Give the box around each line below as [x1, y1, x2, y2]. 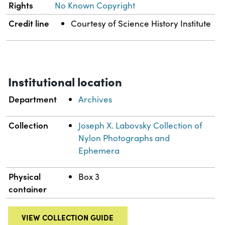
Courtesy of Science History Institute [71, 18, 211, 30]
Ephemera [78, 145, 120, 157]
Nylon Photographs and [78, 132, 170, 144]
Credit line [9, 17, 50, 30]
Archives [78, 93, 113, 105]
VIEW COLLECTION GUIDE [22, 211, 114, 222]
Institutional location [8, 73, 122, 90]
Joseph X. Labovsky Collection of [78, 120, 203, 132]
